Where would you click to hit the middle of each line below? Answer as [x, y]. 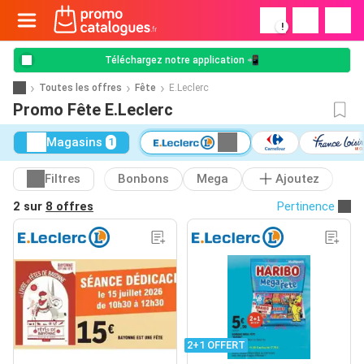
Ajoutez [297, 179]
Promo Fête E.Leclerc [93, 110]
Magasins [74, 143]
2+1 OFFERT [216, 344]
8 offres [69, 206]
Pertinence [306, 206]
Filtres [63, 179]
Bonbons [143, 179]
